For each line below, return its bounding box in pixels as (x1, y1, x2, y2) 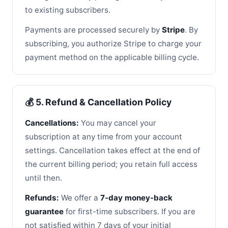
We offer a (59, 192, 100, 203)
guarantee (25, 206, 64, 216)
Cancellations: (25, 118, 79, 128)
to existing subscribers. (25, 5, 110, 15)
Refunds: (25, 192, 59, 203)
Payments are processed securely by (25, 24, 162, 35)
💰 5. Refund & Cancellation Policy (25, 96, 172, 107)
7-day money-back (100, 192, 173, 203)
